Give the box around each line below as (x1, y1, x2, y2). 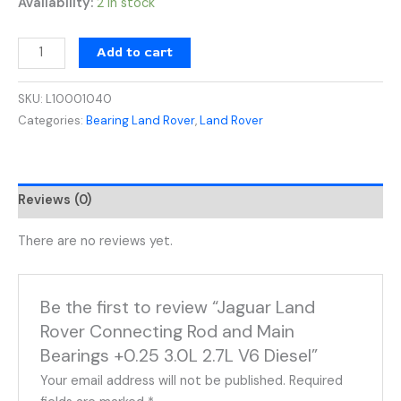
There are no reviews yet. (18, 233, 173, 251)
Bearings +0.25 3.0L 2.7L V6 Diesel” (40, 344, 319, 367)
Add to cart (96, 43, 173, 61)
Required (289, 371, 344, 389)
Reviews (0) (18, 192, 91, 209)
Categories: (18, 112, 86, 128)
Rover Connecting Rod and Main (40, 320, 295, 343)
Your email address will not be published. (40, 371, 286, 389)
